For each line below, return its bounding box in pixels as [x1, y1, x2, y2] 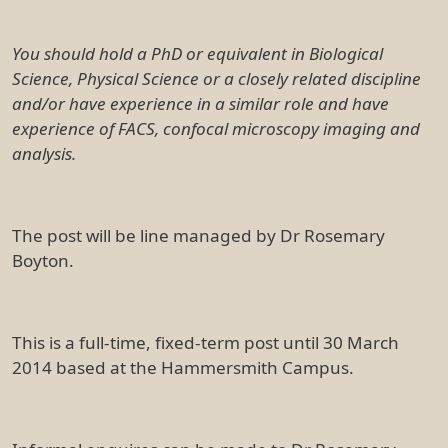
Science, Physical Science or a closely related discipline [12, 66, 421, 90]
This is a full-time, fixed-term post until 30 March [12, 330, 399, 354]
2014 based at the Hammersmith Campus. [12, 355, 354, 379]
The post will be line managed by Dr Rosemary [12, 223, 385, 247]
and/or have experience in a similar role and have [12, 91, 389, 115]
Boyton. [12, 248, 74, 272]
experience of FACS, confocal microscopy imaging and [12, 116, 420, 140]
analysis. [12, 141, 76, 165]
